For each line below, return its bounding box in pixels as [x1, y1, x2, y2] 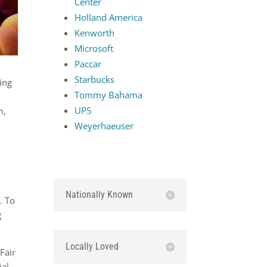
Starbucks [74, 73, 115, 86]
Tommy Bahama [74, 89, 143, 101]
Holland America [74, 11, 143, 24]
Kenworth [74, 27, 115, 39]
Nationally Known [66, 188, 133, 200]
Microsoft [74, 42, 114, 55]
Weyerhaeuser [74, 120, 134, 132]
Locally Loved [66, 241, 119, 253]
